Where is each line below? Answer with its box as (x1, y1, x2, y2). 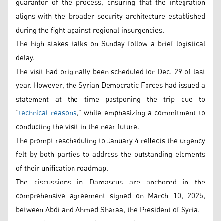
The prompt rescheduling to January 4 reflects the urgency (16, 134, 205, 148)
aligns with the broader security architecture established (16, 9, 205, 24)
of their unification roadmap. (16, 161, 108, 176)
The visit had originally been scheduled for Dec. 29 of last (16, 65, 205, 79)
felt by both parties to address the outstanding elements (16, 147, 205, 162)
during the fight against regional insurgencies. (16, 23, 164, 37)
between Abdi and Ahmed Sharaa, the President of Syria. (16, 203, 200, 217)
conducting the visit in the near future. (16, 120, 139, 134)
